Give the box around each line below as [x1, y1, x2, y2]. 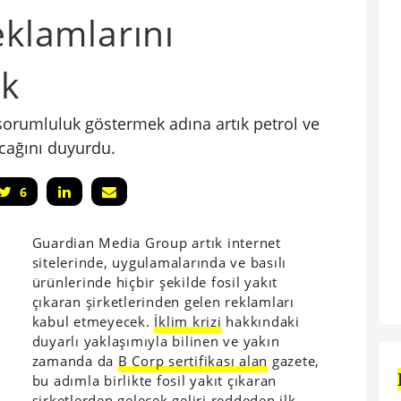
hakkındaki [221, 312, 300, 330]
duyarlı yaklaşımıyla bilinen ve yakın [31, 332, 280, 350]
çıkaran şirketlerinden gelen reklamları [31, 293, 294, 311]
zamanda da [31, 352, 118, 370]
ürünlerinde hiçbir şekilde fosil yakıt [31, 273, 278, 291]
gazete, [268, 352, 320, 370]
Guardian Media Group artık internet [31, 234, 281, 252]
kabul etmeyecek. [31, 312, 155, 330]
